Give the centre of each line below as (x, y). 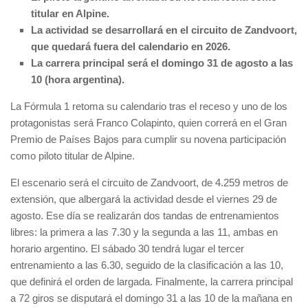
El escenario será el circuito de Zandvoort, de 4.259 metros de (149, 182)
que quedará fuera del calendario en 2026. (131, 46)
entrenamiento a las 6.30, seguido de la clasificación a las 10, (147, 265)
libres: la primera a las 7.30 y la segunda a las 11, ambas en (144, 232)
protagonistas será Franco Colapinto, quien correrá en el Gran (148, 122)
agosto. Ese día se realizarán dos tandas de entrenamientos (145, 215)
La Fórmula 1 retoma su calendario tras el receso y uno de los (149, 106)
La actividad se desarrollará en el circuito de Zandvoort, (164, 30)
